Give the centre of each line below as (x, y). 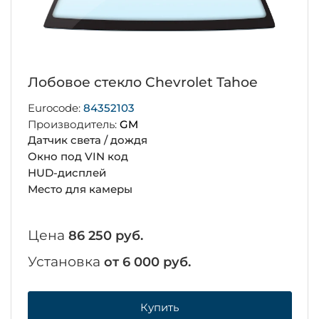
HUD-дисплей (67, 172)
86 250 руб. (105, 235)
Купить (159, 308)
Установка (66, 261)
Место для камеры (80, 189)
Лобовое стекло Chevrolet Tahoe (142, 82)
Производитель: (73, 124)
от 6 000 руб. (147, 262)
